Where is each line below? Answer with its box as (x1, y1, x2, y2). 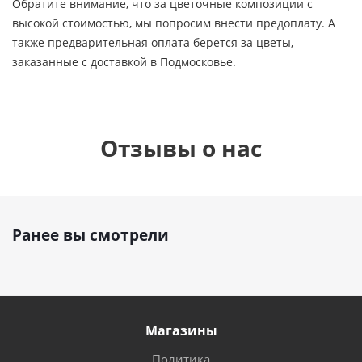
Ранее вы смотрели (12, 225, 169, 246)
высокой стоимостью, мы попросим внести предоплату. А (12, 15, 335, 31)
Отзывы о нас (100, 133, 262, 163)
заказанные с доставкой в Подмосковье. (12, 54, 236, 69)
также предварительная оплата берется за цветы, (12, 35, 293, 50)
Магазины (145, 322, 217, 339)
